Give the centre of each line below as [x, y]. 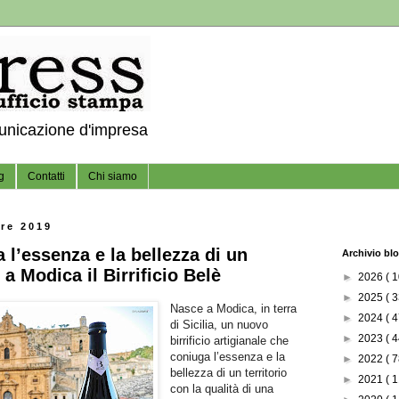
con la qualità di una [222, 388]
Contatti [46, 177]
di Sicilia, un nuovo [220, 324]
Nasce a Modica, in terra [234, 308]
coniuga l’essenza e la [228, 356]
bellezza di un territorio [229, 372]
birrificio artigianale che [230, 340]
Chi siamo [113, 177]
